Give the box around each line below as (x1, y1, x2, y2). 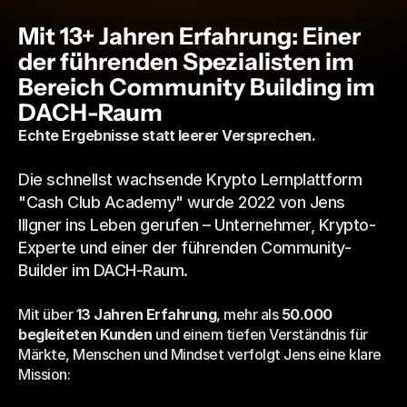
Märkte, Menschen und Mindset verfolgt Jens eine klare (18, 345, 382, 363)
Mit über (18, 305, 76, 323)
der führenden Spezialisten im (18, 47, 354, 76)
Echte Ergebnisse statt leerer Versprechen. (18, 126, 315, 144)
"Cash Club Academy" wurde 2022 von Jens (18, 193, 345, 212)
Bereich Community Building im (18, 73, 375, 102)
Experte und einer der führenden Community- (18, 238, 351, 257)
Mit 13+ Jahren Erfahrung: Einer (18, 22, 361, 51)
